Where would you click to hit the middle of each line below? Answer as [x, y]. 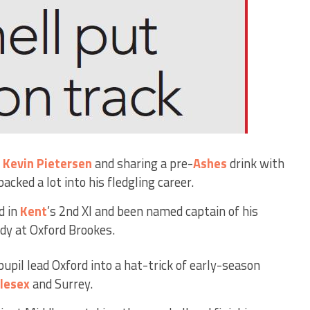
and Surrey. [61, 284]
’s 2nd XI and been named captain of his [153, 211]
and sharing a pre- [143, 163]
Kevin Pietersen [47, 163]
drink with [256, 163]
